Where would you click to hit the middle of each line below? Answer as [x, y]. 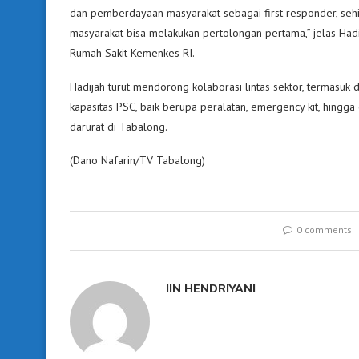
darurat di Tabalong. [119, 127]
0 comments [325, 230]
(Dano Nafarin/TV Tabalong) [137, 161]
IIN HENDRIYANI [211, 289]
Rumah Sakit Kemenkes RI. [132, 53]
